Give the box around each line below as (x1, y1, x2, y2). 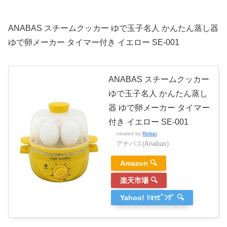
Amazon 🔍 (120, 159, 157, 168)
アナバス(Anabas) (116, 140, 169, 148)
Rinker (142, 131, 157, 137)
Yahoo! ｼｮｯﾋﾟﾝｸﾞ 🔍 (120, 194, 184, 202)
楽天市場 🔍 (120, 176, 158, 185)
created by (116, 131, 142, 137)
